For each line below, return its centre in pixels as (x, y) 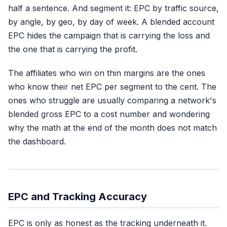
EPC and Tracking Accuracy (78, 197)
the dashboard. (37, 141)
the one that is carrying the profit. (73, 49)
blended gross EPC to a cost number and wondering (109, 114)
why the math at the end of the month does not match (112, 128)
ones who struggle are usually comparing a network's (112, 100)
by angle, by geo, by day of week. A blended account (111, 22)
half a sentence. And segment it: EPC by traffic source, (113, 8)
